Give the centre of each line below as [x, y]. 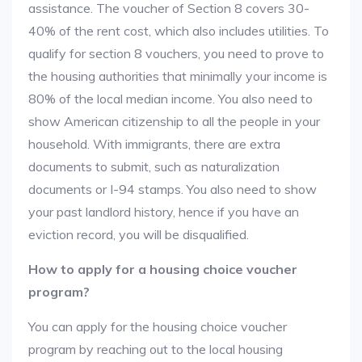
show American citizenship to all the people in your [174, 121]
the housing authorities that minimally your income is [178, 76]
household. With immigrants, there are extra [154, 144]
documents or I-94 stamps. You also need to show [173, 189]
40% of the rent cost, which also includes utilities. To [179, 31]
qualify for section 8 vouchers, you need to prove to [176, 53]
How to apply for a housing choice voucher [163, 269]
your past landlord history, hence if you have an [164, 212]
